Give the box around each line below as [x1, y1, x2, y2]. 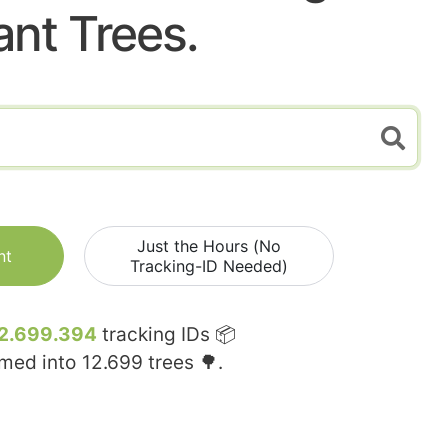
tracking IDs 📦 [96, 323, 236, 347]
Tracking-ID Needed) [130, 256, 288, 277]
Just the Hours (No [137, 236, 281, 257]
